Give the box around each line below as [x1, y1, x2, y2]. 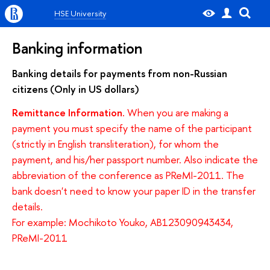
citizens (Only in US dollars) [12, 81, 139, 96]
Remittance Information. [12, 105, 125, 120]
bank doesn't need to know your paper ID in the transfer [12, 184, 256, 198]
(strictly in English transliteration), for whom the [12, 137, 219, 151]
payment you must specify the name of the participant [12, 121, 252, 136]
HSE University [54, 8, 106, 19]
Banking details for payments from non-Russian [12, 66, 227, 80]
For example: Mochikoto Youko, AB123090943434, [12, 215, 233, 230]
